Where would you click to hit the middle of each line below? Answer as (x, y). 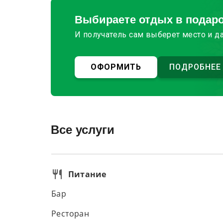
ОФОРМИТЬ (116, 67)
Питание (87, 174)
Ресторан (70, 214)
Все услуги (83, 130)
